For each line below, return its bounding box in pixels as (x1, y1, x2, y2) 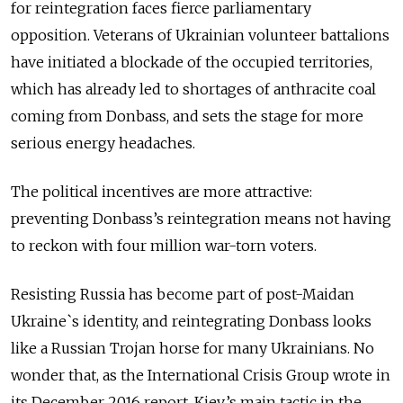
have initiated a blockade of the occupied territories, (11, 52, 372, 71)
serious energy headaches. (11, 133, 199, 152)
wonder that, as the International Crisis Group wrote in (11, 365, 390, 384)
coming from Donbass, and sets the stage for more (11, 106, 363, 125)
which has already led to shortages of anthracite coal (11, 79, 376, 98)
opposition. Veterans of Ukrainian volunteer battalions (11, 25, 390, 44)
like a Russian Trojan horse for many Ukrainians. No (11, 338, 374, 357)
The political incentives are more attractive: (11, 182, 312, 201)
